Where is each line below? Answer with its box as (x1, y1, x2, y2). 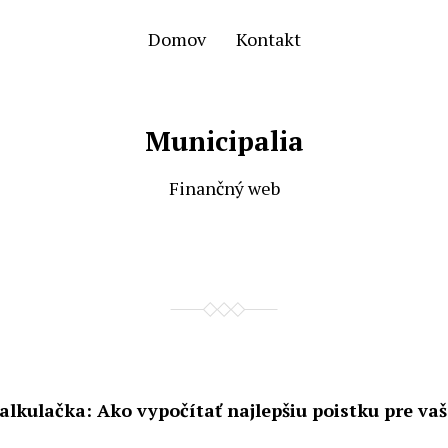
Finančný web (168, 176, 280, 200)
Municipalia (144, 123, 304, 159)
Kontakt (235, 27, 301, 51)
